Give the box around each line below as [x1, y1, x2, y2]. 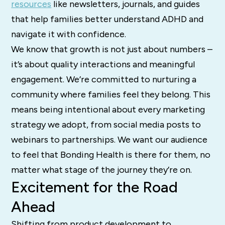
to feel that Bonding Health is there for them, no [11, 149, 211, 161]
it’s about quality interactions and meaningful [11, 59, 195, 70]
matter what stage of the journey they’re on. [11, 164, 192, 176]
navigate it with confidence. [11, 29, 127, 40]
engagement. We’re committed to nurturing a [11, 74, 197, 85]
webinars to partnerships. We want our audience [11, 134, 208, 146]
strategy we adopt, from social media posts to [11, 119, 201, 131]
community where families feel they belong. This [11, 89, 211, 100]
